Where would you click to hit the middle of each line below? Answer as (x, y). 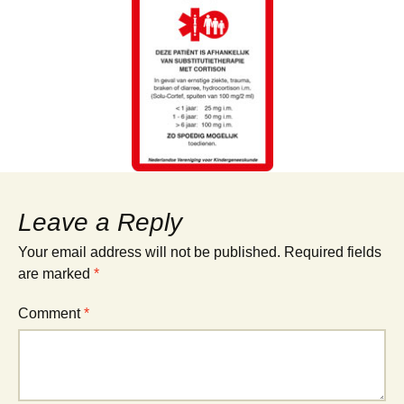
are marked (56, 273)
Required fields (333, 252)
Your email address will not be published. (149, 252)
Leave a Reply (100, 222)
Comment (51, 313)
